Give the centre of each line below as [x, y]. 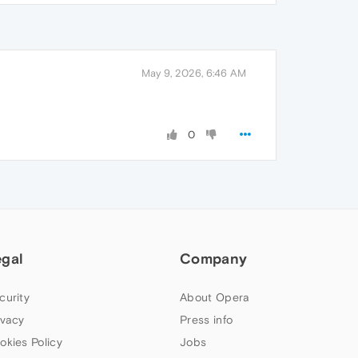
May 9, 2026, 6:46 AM [194, 74]
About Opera [215, 298]
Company [214, 259]
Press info [207, 320]
